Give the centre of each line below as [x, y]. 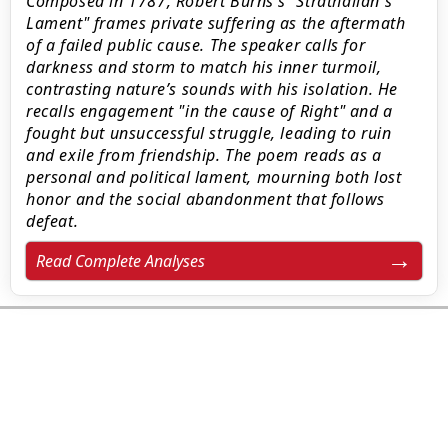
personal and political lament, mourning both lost [214, 177]
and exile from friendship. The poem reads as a [204, 155]
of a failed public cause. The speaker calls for [196, 45]
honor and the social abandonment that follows [206, 199]
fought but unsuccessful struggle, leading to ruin [209, 133]
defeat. [52, 221]
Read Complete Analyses [120, 261]
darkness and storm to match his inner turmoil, [204, 67]
